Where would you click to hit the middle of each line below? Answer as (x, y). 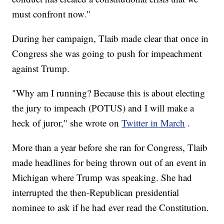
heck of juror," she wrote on (67, 123)
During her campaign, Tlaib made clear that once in (110, 38)
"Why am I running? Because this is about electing (109, 93)
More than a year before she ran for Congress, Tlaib (110, 147)
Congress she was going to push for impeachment (107, 53)
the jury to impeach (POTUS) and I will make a (103, 108)
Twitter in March (153, 123)
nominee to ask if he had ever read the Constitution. (111, 207)
